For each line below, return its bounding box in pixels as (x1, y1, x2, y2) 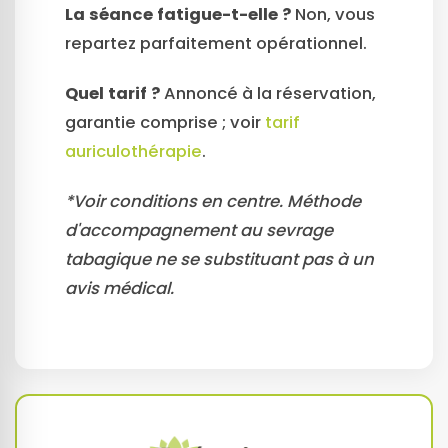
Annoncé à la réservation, (160, 81, 376, 105)
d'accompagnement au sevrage (65, 218, 333, 242)
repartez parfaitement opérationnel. (65, 32, 367, 56)
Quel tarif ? (65, 81, 160, 105)
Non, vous (291, 3, 375, 27)
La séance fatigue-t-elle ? (65, 3, 291, 27)
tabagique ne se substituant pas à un (65, 247, 374, 271)
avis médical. (65, 276, 174, 300)
